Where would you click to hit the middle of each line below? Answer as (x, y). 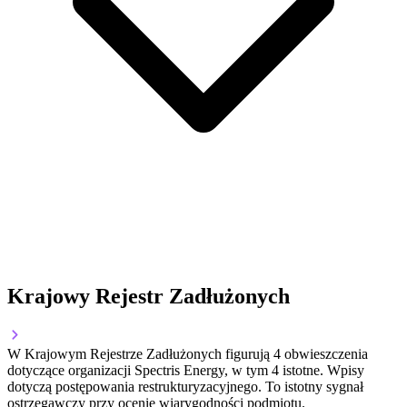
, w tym (248, 371)
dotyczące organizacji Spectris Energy (116, 371)
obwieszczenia (324, 354)
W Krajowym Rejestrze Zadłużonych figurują (140, 354)
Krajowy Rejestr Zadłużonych (149, 297)
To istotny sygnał (313, 387)
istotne (299, 371)
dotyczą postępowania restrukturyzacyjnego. (134, 387)
